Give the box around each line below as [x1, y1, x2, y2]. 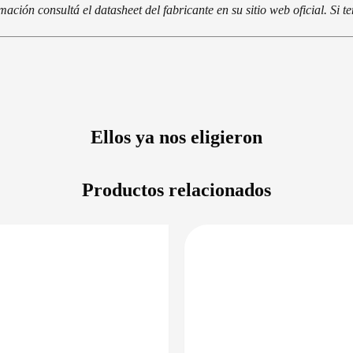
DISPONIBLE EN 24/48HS [89, 238, 191, 247]
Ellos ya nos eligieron [91, 126, 262, 147]
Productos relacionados [82, 179, 271, 200]
